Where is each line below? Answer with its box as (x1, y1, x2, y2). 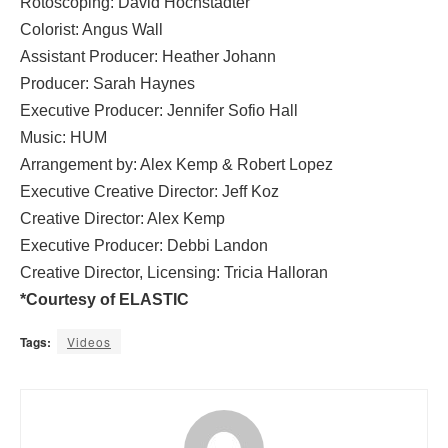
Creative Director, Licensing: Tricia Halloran (20, 263, 328, 281)
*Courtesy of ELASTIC (20, 290, 189, 308)
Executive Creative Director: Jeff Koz (20, 182, 279, 200)
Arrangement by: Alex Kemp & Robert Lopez (20, 155, 333, 173)
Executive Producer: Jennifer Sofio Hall (20, 101, 298, 119)
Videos (67, 332, 111, 350)
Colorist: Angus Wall (20, 20, 163, 38)
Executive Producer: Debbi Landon (20, 236, 268, 254)
